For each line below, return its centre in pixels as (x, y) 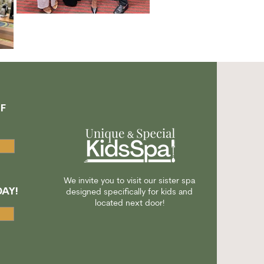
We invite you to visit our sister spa (129, 181)
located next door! (129, 204)
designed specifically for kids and (129, 192)
